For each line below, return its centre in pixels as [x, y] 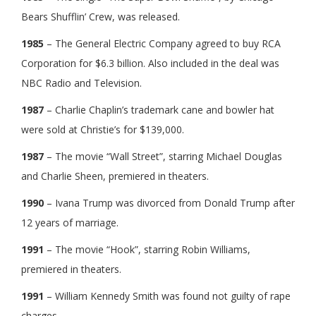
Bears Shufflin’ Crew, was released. [101, 16]
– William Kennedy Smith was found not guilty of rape [167, 296]
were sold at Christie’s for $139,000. [103, 129]
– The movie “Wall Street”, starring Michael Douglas [163, 156]
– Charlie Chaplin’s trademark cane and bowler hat [159, 109]
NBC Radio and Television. [81, 83]
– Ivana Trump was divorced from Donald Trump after [169, 202]
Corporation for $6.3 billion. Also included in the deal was [150, 63]
